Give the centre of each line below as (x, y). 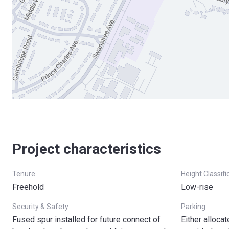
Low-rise (197, 187)
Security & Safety (40, 207)
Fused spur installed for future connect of (86, 220)
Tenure (24, 174)
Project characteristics (87, 149)
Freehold (28, 187)
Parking (193, 207)
